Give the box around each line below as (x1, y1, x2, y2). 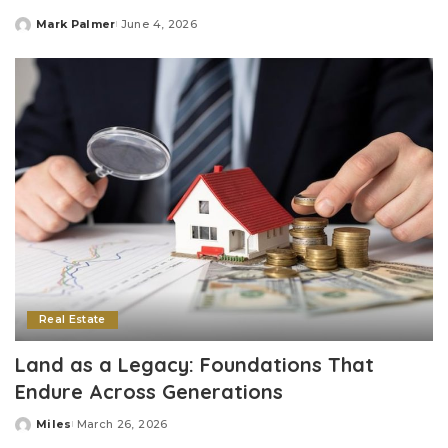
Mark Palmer (36, 17, 116, 32)
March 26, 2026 (76, 416, 168, 431)
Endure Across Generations (15, 378, 283, 404)
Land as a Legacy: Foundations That (15, 351, 374, 377)
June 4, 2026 (120, 17, 197, 32)
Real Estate (39, 312, 106, 326)
